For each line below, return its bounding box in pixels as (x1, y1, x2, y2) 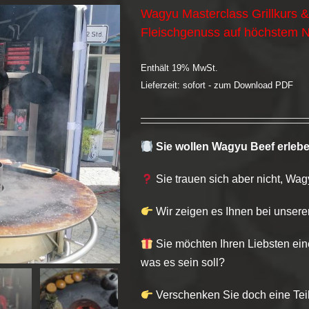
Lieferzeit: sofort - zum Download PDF (141, 80, 293, 90)
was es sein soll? (141, 257, 225, 268)
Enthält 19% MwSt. (141, 63, 218, 73)
